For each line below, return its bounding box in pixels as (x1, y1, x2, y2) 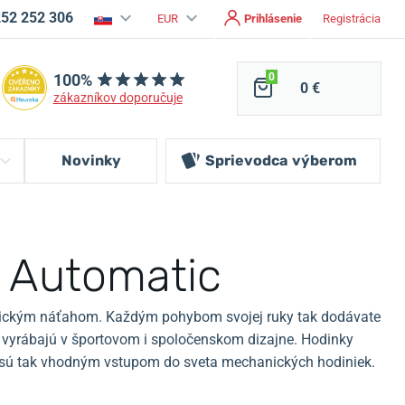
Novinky (61, 152, 121, 169)
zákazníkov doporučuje (52, 89, 183, 105)
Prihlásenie (244, 12, 302, 25)
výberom (292, 152, 357, 169)
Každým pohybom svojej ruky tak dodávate (106, 308, 381, 325)
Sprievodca (205, 152, 287, 169)
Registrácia (323, 12, 381, 25)
